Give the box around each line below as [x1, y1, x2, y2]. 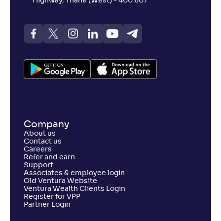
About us [24, 130, 56, 137]
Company [24, 120, 69, 129]
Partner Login [24, 201, 71, 208]
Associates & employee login [24, 170, 125, 177]
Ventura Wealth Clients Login [24, 185, 125, 192]
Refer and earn [24, 154, 75, 161]
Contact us [24, 138, 62, 145]
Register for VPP [24, 193, 80, 200]
